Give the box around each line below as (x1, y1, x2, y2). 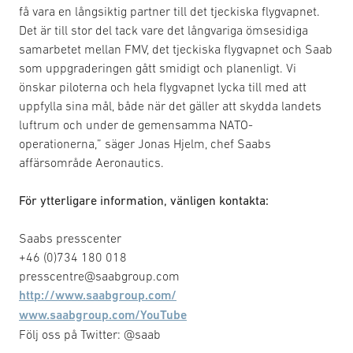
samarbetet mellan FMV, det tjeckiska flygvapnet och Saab (19, 41, 333, 56)
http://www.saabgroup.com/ (19, 287, 176, 303)
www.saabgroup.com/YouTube (19, 307, 187, 322)
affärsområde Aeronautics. (19, 154, 164, 169)
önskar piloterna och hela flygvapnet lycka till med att (19, 79, 307, 94)
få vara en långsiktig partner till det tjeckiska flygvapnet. (19, 3, 320, 18)
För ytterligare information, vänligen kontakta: (19, 192, 269, 207)
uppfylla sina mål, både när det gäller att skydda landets (19, 98, 321, 113)
